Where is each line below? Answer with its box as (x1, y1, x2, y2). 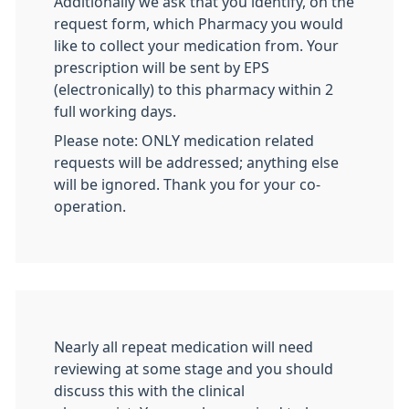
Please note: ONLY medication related (54, 133, 314, 148)
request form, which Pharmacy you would (54, 16, 343, 31)
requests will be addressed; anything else (54, 155, 339, 170)
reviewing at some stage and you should (54, 362, 333, 376)
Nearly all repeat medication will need (54, 340, 313, 354)
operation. (54, 199, 126, 214)
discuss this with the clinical (54, 383, 245, 398)
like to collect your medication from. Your (54, 38, 339, 53)
